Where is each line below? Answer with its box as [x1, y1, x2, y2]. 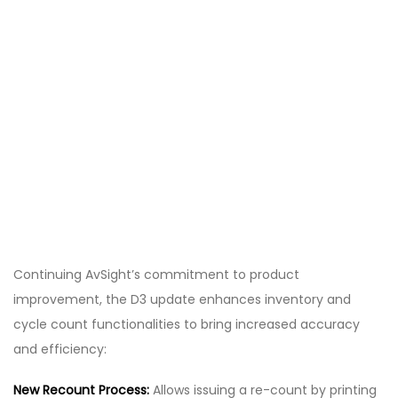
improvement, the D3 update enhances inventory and [13, 291, 351, 309]
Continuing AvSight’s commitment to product [13, 266, 299, 284]
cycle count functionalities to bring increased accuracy [13, 315, 360, 334]
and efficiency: [13, 340, 107, 359]
